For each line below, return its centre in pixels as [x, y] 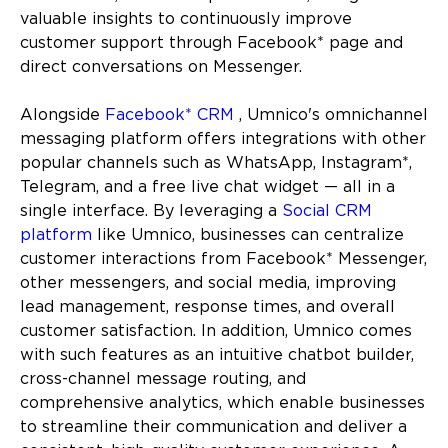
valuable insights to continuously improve [186, 19]
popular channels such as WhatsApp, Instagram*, [216, 163]
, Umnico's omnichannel [331, 115]
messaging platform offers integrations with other [223, 139]
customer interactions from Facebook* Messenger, [223, 259]
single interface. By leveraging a [151, 211]
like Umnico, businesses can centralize [248, 235]
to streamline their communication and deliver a [213, 427]
